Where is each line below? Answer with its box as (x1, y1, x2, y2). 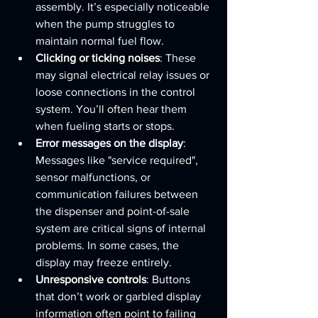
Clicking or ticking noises (35, 52, 160, 64)
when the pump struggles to (35, 18, 177, 30)
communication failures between (35, 188, 201, 200)
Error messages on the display (35, 137, 183, 149)
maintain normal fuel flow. (35, 35, 164, 47)
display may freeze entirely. (35, 256, 172, 268)
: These (160, 52, 199, 64)
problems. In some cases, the (35, 239, 182, 251)
